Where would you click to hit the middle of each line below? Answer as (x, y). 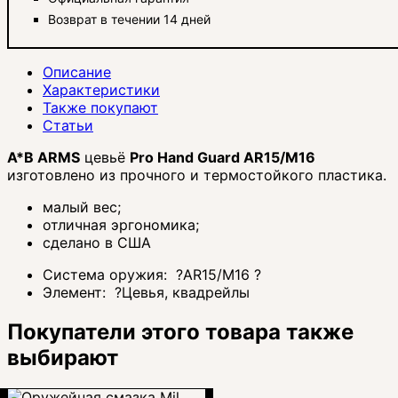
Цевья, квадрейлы (186, 292)
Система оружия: (107, 274)
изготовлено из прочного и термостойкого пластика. (197, 175)
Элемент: (76, 292)
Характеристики (101, 89)
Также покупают (100, 107)
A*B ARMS (44, 157)
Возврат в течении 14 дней (129, 19)
